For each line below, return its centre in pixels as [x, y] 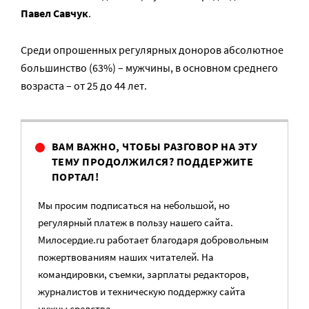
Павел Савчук [54, 13]
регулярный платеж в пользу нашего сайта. [136, 222]
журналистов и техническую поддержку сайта [142, 291]
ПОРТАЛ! [76, 177]
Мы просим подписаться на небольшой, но [134, 205]
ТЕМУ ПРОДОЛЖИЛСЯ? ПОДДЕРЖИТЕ [153, 161]
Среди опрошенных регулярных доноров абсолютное [152, 50]
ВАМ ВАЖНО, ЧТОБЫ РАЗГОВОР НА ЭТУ [155, 146]
